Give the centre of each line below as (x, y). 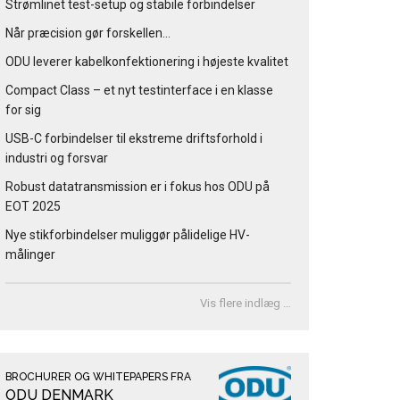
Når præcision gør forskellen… (88, 33)
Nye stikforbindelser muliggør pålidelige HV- (128, 234)
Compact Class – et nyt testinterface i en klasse (139, 90)
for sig (23, 109)
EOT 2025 (33, 206)
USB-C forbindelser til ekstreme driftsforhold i (134, 138)
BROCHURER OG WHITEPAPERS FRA (98, 377)
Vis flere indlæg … (246, 303)
